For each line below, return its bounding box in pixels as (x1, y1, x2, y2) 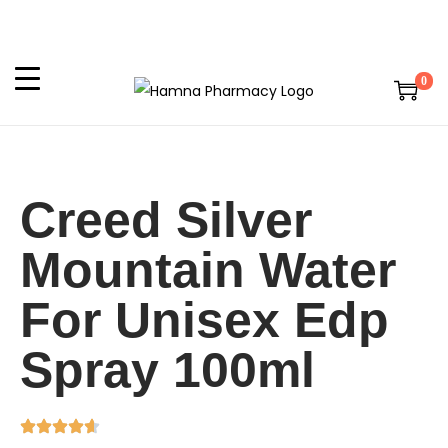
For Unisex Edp (20, 292, 389, 349)
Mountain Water (20, 242, 396, 299)
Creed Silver (20, 192, 312, 249)
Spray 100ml (20, 342, 315, 399)
